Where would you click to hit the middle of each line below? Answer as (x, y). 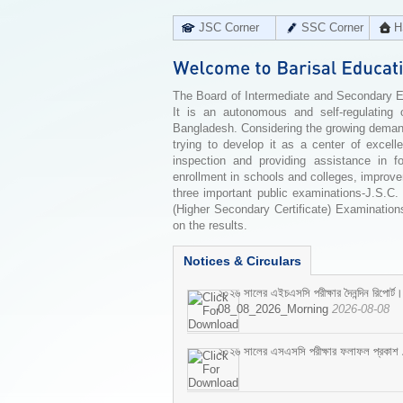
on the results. (210, 225)
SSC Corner (332, 27)
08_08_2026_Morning (275, 309)
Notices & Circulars (242, 261)
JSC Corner (229, 27)
